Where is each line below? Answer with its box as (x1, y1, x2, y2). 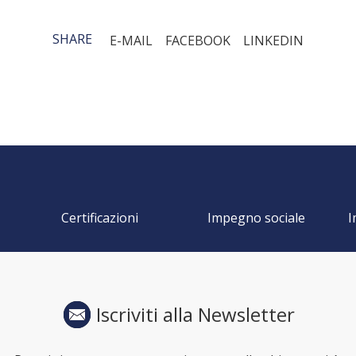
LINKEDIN (243, 31, 304, 49)
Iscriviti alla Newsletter (95, 300, 295, 327)
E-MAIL (110, 31, 153, 49)
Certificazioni (61, 208, 139, 226)
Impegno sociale (207, 208, 305, 226)
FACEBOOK (165, 31, 230, 49)
